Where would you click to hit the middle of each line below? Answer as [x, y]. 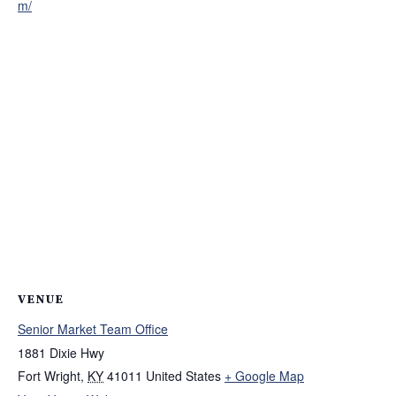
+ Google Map [264, 376]
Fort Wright [49, 376]
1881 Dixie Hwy [61, 353]
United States [183, 376]
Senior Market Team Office [93, 329]
